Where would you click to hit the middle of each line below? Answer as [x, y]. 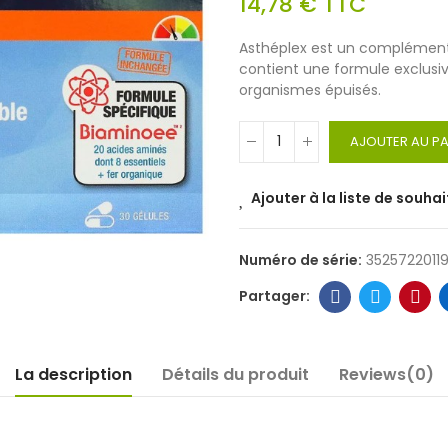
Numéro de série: [302, 259]
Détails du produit [235, 374]
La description [73, 374]
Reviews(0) [386, 374]
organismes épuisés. [310, 89]
